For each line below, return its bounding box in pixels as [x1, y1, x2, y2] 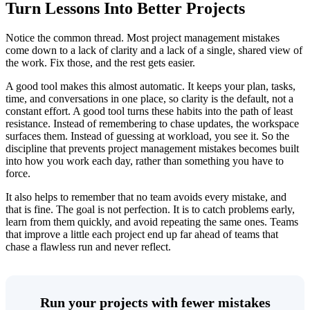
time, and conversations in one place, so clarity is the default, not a [6, 92, 293, 104]
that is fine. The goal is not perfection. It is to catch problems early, [6, 203, 295, 215]
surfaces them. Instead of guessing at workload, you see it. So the [6, 129, 289, 142]
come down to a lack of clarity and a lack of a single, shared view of [6, 44, 302, 56]
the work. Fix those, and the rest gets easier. [6, 56, 195, 69]
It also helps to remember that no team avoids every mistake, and [6, 190, 286, 203]
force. [6, 167, 30, 179]
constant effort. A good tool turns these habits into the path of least [6, 104, 293, 117]
